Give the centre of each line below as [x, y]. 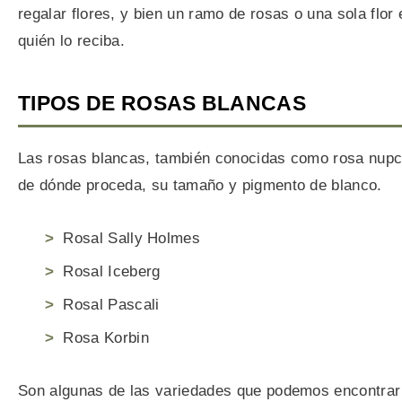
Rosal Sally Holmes [132, 239]
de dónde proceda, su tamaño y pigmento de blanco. [200, 185]
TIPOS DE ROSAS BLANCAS [162, 103]
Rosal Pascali [111, 305]
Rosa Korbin [106, 338]
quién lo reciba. [72, 41]
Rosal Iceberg [112, 272]
